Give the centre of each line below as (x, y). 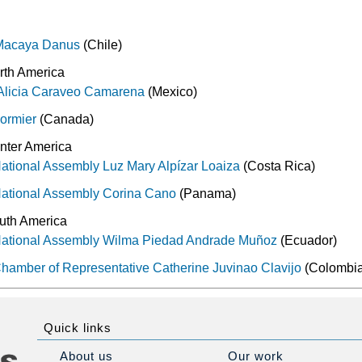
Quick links (77, 327)
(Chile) (101, 44)
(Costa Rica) (278, 166)
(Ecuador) (307, 240)
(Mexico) (173, 91)
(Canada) (67, 119)
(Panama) (206, 193)
